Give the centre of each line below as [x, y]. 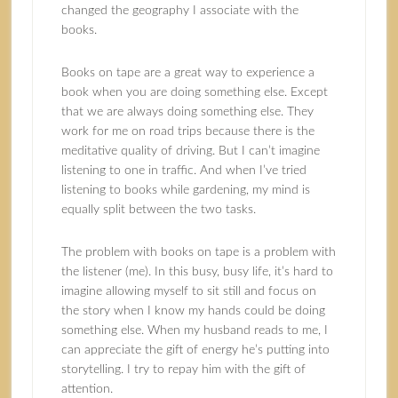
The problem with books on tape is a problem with [198, 252]
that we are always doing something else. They [187, 112]
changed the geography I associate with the [179, 11]
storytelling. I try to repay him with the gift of [183, 370]
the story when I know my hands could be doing [193, 311]
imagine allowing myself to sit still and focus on [188, 291]
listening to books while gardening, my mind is [185, 190]
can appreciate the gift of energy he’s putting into [195, 350]
